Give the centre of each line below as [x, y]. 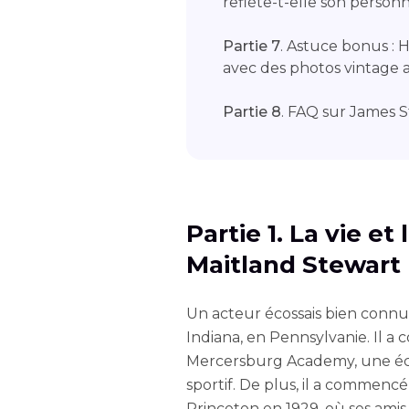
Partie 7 [252, 46]
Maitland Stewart [294, 265]
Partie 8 [252, 112]
